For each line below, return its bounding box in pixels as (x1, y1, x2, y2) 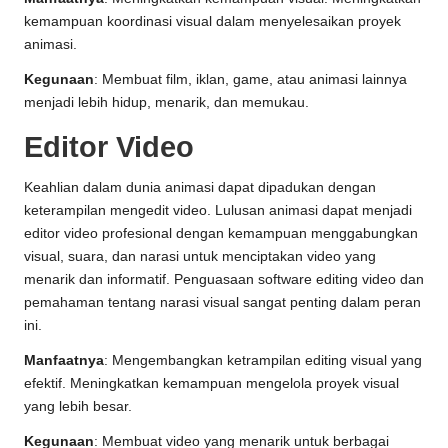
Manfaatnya (24, 353, 104, 369)
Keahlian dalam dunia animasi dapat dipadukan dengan (24, 180, 376, 196)
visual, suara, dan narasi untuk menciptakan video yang (24, 249, 376, 265)
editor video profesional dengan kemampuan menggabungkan (24, 226, 418, 242)
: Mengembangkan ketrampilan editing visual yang (104, 353, 422, 369)
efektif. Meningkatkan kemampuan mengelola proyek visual (24, 376, 399, 392)
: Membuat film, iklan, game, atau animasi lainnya (94, 72, 407, 88)
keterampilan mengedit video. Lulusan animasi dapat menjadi (24, 203, 412, 219)
